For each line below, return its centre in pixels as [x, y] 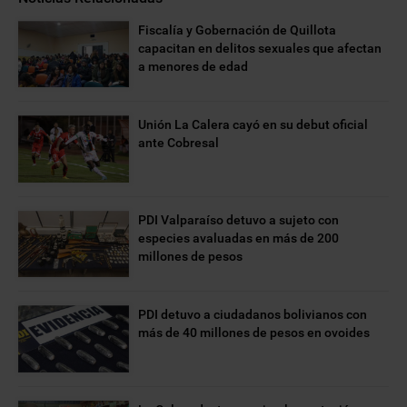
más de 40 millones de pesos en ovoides [254, 333]
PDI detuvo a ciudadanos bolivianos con [253, 315]
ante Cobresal [179, 143]
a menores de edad [194, 67]
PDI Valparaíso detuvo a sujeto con [239, 219]
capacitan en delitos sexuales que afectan [260, 49]
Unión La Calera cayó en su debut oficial [253, 125]
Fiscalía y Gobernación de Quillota [238, 30]
